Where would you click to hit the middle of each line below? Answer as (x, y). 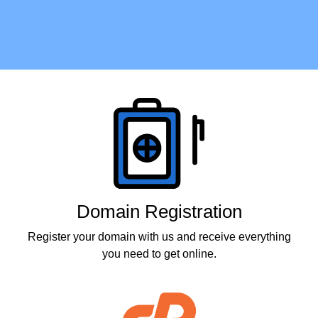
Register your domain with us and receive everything (159, 237)
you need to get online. (159, 254)
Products (50, 82)
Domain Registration (159, 212)
